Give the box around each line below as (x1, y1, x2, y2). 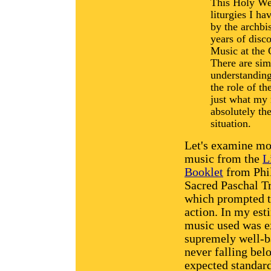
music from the (184, 152, 263, 165)
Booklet (184, 165, 223, 178)
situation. (211, 117, 252, 129)
